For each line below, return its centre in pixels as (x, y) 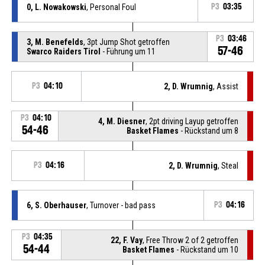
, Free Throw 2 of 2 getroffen (191, 240)
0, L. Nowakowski (56, 7)
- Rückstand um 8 (209, 130)
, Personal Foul (111, 7)
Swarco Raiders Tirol (63, 51)
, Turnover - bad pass (121, 205)
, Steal (228, 165)
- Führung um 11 (128, 51)
